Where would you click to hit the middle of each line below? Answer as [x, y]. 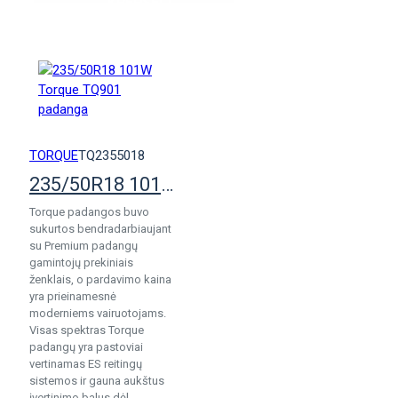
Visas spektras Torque [87, 330]
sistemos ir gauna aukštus [97, 381]
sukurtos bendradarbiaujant [100, 229]
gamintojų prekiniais [81, 263]
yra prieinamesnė [73, 296]
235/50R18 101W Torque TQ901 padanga [167, 184]
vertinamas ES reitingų [86, 364]
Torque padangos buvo [89, 212]
